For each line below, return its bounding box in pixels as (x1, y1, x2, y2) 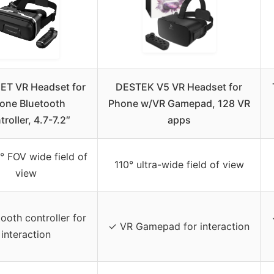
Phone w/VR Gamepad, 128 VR (108, 97, 250, 110)
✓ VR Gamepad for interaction (108, 220, 250, 233)
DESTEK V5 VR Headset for (116, 81, 242, 94)
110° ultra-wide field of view (114, 158, 244, 171)
